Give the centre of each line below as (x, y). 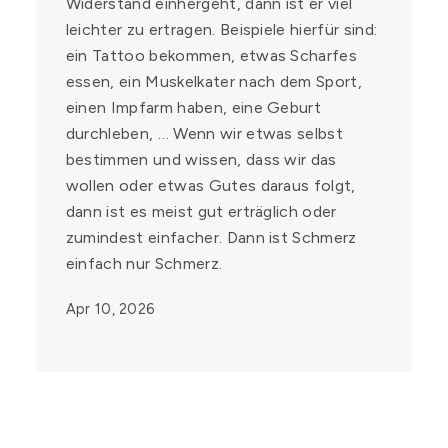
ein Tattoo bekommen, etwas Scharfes (211, 55)
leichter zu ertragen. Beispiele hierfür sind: (221, 29)
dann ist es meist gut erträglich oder (201, 211)
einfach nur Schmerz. (144, 263)
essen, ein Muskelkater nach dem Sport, (213, 81)
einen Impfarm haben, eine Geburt (193, 107)
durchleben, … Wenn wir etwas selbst (204, 133)
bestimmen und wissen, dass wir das (201, 159)
